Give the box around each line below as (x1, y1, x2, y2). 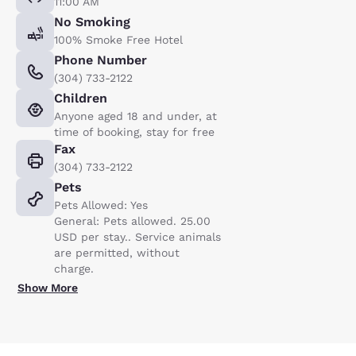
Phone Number (54, 52, 147, 68)
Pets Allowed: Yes (54, 199, 148, 211)
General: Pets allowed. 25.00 (54, 215, 211, 227)
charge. (54, 262, 94, 275)
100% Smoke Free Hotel (54, 33, 183, 46)
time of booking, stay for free (54, 126, 215, 138)
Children (54, 91, 107, 106)
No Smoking (54, 14, 130, 29)
